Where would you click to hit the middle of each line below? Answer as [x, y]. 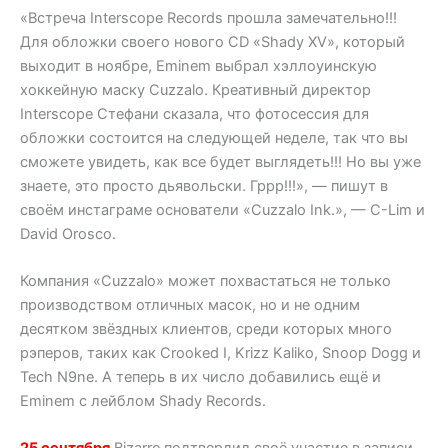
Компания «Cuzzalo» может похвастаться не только [205, 281]
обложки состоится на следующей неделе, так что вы [214, 137]
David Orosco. [68, 233]
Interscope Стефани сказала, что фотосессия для [194, 113]
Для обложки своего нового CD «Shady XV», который [212, 41]
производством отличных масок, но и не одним [190, 305]
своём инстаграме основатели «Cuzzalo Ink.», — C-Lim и [222, 209]
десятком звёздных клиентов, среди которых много [206, 329]
